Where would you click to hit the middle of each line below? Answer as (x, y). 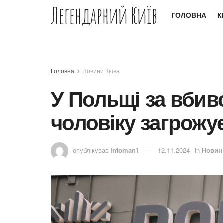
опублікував (91, 150)
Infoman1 (125, 150)
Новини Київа (101, 70)
